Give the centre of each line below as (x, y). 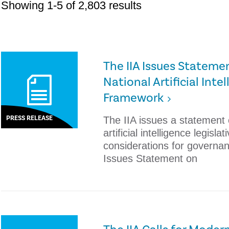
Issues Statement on (151, 158)
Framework (134, 98)
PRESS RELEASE (30, 118)
